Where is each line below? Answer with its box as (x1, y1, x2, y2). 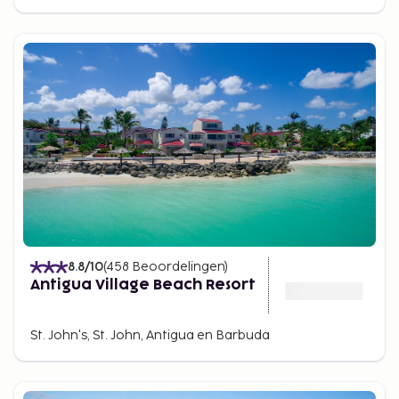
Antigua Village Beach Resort (30, 278, 256, 292)
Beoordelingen (132, 259, 224, 274)
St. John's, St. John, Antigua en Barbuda (30, 328, 270, 343)
